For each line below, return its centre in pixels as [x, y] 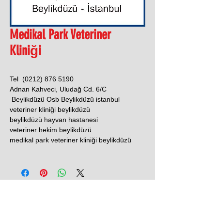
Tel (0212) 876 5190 [42, 79]
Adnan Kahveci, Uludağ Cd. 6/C [58, 89]
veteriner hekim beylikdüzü [51, 130]
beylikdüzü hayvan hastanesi [54, 120]
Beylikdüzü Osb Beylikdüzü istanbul [65, 99]
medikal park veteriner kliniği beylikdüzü [70, 140]
